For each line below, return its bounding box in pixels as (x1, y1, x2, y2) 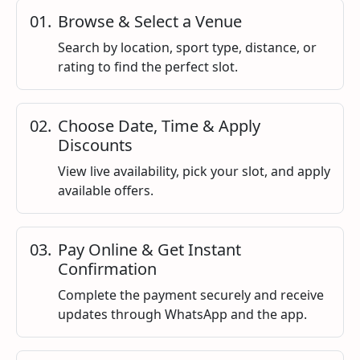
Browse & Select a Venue (58, 10, 242, 33)
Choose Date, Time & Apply (58, 115, 260, 137)
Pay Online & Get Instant (58, 239, 241, 261)
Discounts (58, 134, 133, 157)
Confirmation (58, 258, 157, 280)
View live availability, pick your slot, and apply (58, 162, 330, 181)
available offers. (58, 182, 153, 200)
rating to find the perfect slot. (58, 58, 238, 76)
